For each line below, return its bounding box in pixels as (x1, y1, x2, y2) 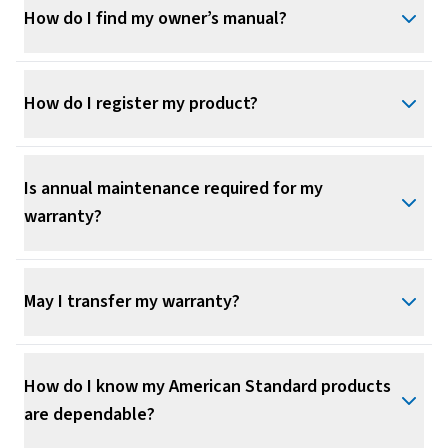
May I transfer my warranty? (24, 289, 240, 315)
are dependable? (24, 402, 155, 428)
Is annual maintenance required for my (24, 176, 323, 202)
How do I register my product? (24, 91, 258, 117)
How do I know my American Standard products (24, 374, 391, 400)
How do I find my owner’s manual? (24, 6, 287, 32)
